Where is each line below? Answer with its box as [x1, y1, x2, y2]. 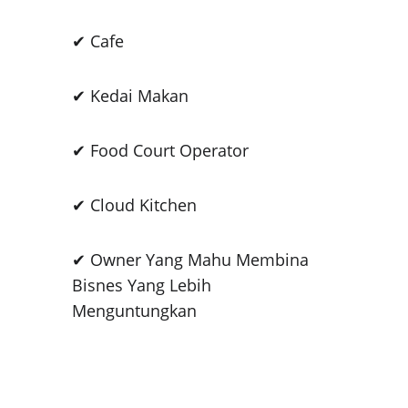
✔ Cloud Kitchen [71, 194, 197, 216]
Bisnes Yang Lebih [71, 274, 216, 296]
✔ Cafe [71, 30, 124, 52]
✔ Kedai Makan [71, 85, 189, 107]
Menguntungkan [71, 300, 197, 321]
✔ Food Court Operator [71, 139, 249, 161]
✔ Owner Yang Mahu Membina [71, 249, 313, 270]
